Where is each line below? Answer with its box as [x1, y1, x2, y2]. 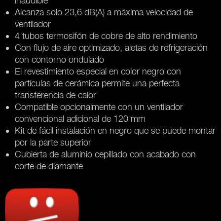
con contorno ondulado [15, 54, 104, 65]
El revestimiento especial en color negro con [15, 66, 181, 76]
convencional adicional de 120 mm [15, 113, 146, 124]
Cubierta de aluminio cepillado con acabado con [15, 149, 196, 159]
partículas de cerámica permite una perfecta [15, 78, 180, 88]
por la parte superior [15, 137, 91, 147]
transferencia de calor [15, 90, 96, 100]
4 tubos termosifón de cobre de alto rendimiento [15, 31, 197, 41]
